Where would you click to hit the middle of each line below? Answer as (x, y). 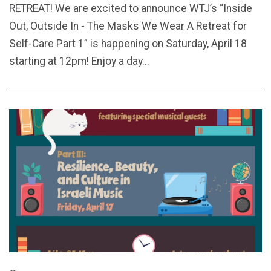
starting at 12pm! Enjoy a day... (79, 61)
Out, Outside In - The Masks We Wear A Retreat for (128, 26)
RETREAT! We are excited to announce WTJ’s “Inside (131, 9)
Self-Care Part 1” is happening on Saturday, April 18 (128, 44)
